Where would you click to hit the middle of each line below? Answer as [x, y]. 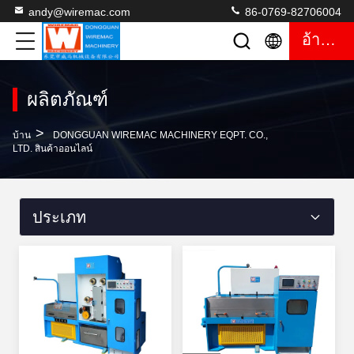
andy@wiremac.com [79, 12]
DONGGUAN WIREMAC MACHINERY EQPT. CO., [160, 135]
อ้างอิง [328, 40]
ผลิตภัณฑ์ [68, 99]
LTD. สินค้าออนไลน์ [53, 149]
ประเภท [59, 217]
